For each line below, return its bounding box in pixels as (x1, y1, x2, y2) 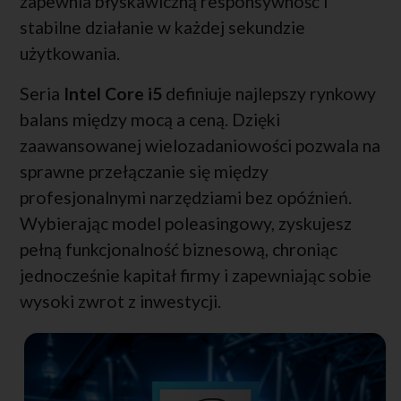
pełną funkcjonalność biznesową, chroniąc (20, 239, 337, 260)
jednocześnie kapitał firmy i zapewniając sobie (20, 265, 371, 286)
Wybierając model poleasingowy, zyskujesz (20, 213, 352, 235)
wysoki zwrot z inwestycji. (20, 291, 221, 312)
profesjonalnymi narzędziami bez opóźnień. (20, 187, 352, 209)
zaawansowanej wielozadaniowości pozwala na (20, 135, 380, 157)
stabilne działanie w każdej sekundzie (20, 17, 305, 38)
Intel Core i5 (64, 83, 162, 105)
